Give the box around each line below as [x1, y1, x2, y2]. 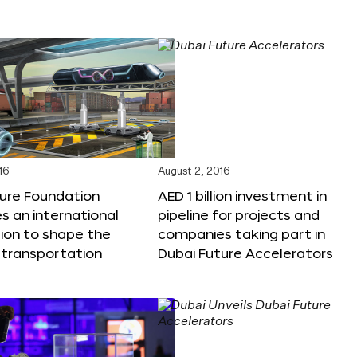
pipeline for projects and [158, 206, 320, 222]
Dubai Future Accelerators [158, 245, 333, 261]
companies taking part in [158, 226, 325, 241]
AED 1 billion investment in [158, 187, 327, 203]
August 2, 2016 [158, 166, 230, 177]
